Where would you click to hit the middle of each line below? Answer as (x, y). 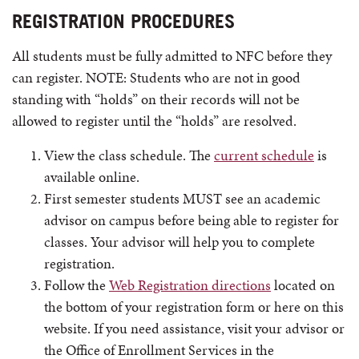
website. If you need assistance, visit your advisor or (194, 328)
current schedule (264, 155)
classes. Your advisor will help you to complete (179, 242)
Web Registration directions (190, 285)
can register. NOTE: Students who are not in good (156, 77)
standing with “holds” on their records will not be (156, 99)
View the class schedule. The (129, 155)
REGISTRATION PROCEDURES (123, 21)
